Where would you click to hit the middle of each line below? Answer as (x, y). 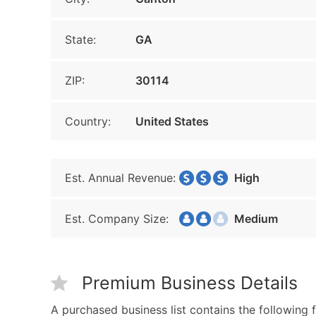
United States (172, 121)
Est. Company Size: (117, 219)
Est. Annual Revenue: (120, 178)
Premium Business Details (190, 283)
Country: (88, 121)
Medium (252, 219)
